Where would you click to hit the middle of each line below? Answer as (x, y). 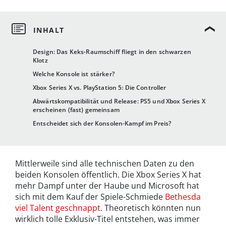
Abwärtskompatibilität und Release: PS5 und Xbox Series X (119, 101)
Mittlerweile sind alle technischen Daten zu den (105, 164)
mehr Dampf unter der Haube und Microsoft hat (107, 186)
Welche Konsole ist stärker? (74, 74)
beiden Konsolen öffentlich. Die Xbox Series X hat (108, 175)
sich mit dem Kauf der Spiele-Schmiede (90, 197)
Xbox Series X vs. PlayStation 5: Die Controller (100, 88)
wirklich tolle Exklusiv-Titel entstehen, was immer (107, 219)
